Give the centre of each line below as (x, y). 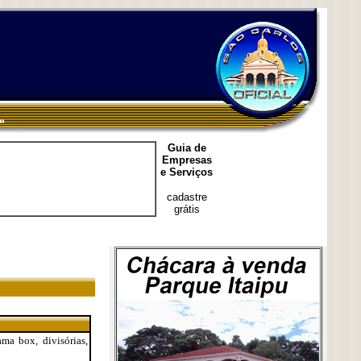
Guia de (187, 148)
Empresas (187, 160)
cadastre (187, 197)
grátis (187, 209)
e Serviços (187, 172)
